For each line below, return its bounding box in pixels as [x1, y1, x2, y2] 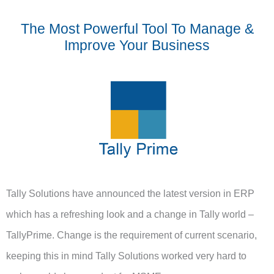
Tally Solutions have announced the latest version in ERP [6, 188, 254, 199]
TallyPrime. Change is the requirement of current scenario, [6, 229, 257, 240]
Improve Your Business [64, 37, 210, 54]
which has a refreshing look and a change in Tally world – [6, 209, 254, 220]
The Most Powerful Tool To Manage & [20, 21, 254, 37]
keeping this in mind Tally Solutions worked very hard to [6, 250, 246, 261]
